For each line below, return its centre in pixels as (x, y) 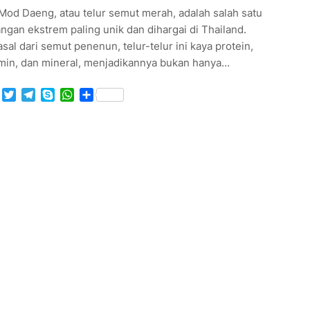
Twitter (34, 94)
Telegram (59, 94)
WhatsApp (101, 94)
